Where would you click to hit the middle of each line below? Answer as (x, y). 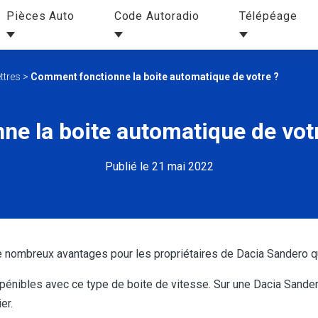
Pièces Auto (40, 16)
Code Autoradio (157, 16)
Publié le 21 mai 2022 (159, 167)
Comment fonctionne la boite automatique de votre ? (155, 77)
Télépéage (268, 16)
